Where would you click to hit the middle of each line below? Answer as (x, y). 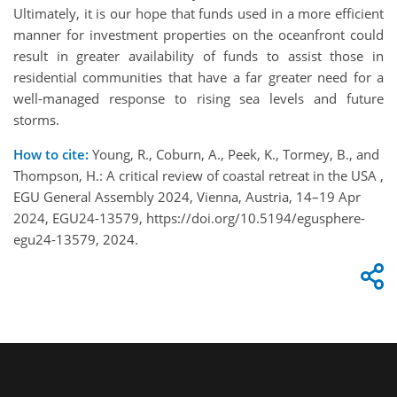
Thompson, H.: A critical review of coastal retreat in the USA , (198, 175)
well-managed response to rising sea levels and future (198, 98)
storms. (36, 119)
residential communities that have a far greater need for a (198, 77)
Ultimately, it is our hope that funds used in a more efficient (198, 13)
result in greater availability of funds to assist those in (198, 55)
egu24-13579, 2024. (76, 239)
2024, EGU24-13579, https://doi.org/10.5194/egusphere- (189, 218)
